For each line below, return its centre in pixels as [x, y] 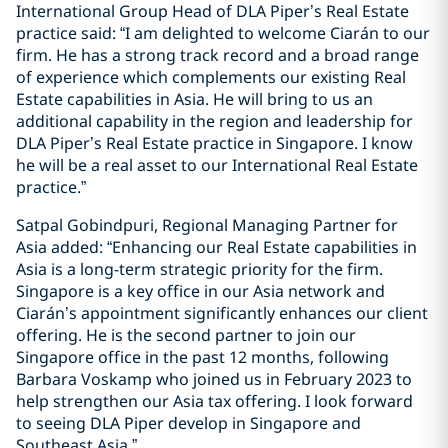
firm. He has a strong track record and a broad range [217, 55]
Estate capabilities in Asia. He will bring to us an [194, 99]
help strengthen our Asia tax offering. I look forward [214, 401]
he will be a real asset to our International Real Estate [217, 165]
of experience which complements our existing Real [211, 77]
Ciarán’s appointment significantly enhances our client [222, 313]
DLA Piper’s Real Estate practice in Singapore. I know [214, 143]
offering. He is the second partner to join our [186, 335]
